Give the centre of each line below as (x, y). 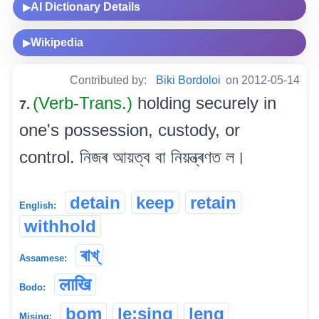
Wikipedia (57, 42)
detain (95, 202)
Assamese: (43, 258)
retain (213, 202)
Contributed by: (110, 80)
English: (38, 205)
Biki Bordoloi (188, 80)
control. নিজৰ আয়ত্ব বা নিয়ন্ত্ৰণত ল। (132, 157)
